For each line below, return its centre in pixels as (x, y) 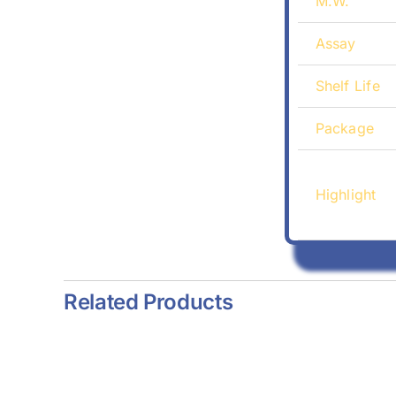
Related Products (148, 302)
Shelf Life (347, 86)
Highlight (346, 195)
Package (345, 129)
